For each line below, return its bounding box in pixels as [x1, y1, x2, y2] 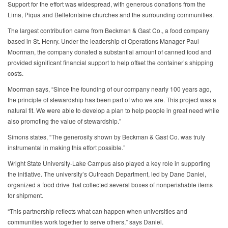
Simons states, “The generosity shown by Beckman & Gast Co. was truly [8, 132, 205, 141]
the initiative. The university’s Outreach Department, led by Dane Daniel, [8, 169, 206, 179]
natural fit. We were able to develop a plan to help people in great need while [8, 106, 219, 115]
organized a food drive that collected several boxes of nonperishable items [8, 180, 213, 189]
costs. [8, 69, 23, 78]
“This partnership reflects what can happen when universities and [8, 207, 187, 216]
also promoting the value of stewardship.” [8, 117, 121, 126]
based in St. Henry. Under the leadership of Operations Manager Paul [8, 37, 199, 46]
